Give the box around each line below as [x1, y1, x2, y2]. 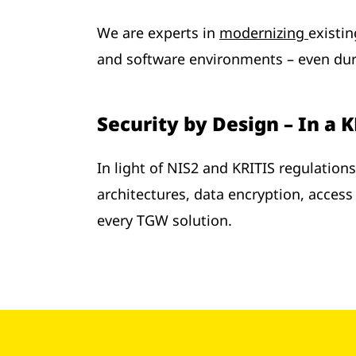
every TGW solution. [97, 211, 232, 230]
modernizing [219, 23, 308, 43]
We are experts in [97, 23, 219, 43]
